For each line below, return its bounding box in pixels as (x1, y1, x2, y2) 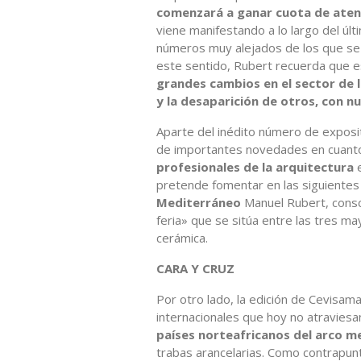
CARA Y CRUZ (156, 259, 234, 276)
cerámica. (156, 229, 208, 246)
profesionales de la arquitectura (156, 158, 354, 175)
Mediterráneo (156, 193, 241, 210)
